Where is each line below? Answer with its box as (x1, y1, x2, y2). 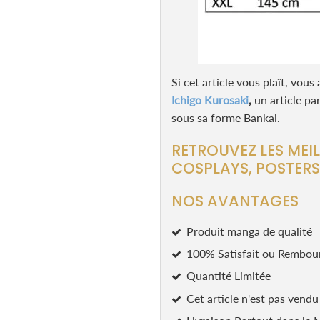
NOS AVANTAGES (171, 190, 299, 211)
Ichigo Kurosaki (171, 92, 249, 106)
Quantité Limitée (186, 269, 271, 283)
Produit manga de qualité (186, 224, 312, 238)
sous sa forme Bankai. (171, 110, 280, 124)
